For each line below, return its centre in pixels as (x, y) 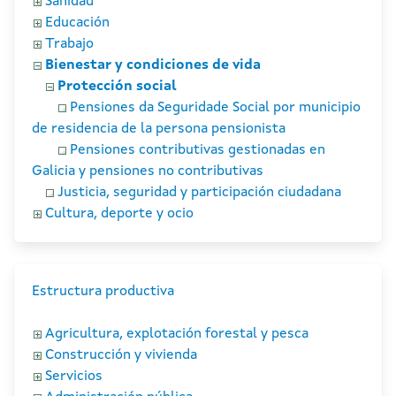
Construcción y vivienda (121, 356)
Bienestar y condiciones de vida (153, 66)
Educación (77, 23)
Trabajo (69, 45)
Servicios (74, 377)
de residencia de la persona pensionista (159, 129)
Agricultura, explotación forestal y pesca (177, 335)
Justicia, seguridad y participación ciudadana (199, 193)
